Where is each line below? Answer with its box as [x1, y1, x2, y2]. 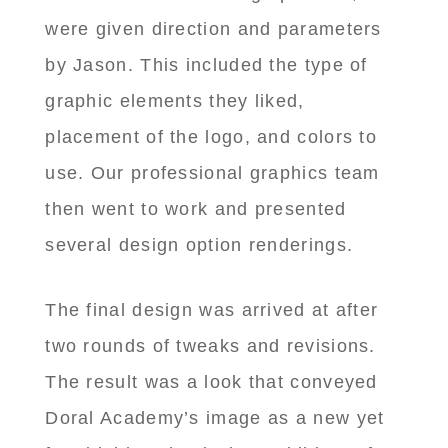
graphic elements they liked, [45, 91, 305, 112]
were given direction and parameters [45, 19, 382, 40]
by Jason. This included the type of [45, 55, 368, 76]
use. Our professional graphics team [45, 163, 380, 184]
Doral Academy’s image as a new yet [45, 408, 385, 429]
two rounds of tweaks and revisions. [45, 336, 376, 357]
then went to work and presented [45, 199, 347, 220]
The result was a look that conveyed [45, 372, 378, 393]
